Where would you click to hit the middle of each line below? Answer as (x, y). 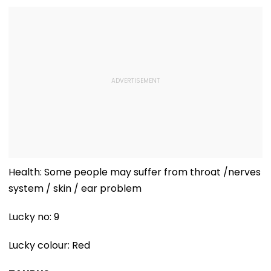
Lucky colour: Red (49, 246)
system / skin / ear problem (75, 189)
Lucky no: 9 (34, 217)
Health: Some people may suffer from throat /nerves (135, 172)
